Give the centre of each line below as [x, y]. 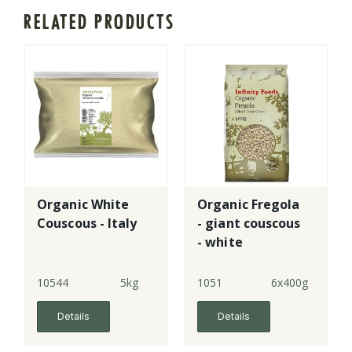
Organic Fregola [249, 205]
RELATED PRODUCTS [99, 23]
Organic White [83, 205]
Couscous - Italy [87, 224]
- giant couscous [249, 224]
